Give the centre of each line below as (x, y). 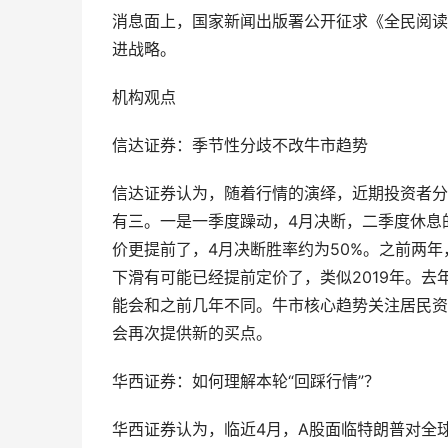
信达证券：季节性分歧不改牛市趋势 (240, 145)
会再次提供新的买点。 (192, 333)
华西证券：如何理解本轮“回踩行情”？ (246, 381)
